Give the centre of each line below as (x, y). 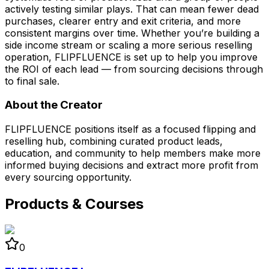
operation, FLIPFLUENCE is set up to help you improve (131, 57)
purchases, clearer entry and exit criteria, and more (123, 21)
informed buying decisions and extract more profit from (131, 165)
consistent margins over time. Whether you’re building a (132, 33)
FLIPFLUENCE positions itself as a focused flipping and (130, 129)
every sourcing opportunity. (68, 177)
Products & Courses (74, 204)
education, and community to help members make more (133, 153)
